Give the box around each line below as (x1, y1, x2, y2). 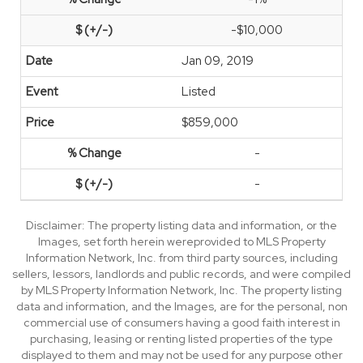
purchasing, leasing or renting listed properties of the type (30, 331, 333, 346)
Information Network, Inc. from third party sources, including (25, 250, 338, 265)
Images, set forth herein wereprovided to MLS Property (37, 234, 326, 249)
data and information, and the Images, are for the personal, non (15, 299, 348, 314)
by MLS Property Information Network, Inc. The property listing (21, 283, 342, 297)
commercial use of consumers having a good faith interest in (23, 315, 340, 330)
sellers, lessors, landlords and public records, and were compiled (12, 267, 351, 281)
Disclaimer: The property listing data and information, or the (26, 218, 337, 233)
